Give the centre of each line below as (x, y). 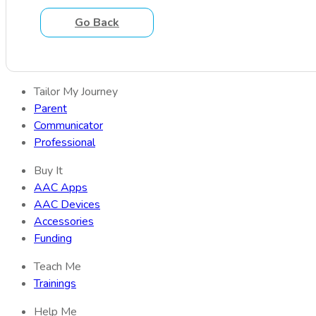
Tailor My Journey (76, 91)
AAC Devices (67, 204)
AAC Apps (61, 187)
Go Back (97, 22)
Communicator (68, 125)
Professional (65, 142)
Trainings (55, 283)
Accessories (64, 221)
